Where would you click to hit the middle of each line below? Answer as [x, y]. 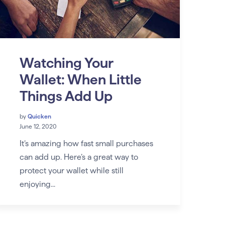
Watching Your [66, 63]
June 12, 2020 [38, 126]
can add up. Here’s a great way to [79, 157]
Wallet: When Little [80, 79]
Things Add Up [66, 96]
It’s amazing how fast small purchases [86, 143]
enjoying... [37, 184]
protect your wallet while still [71, 170]
